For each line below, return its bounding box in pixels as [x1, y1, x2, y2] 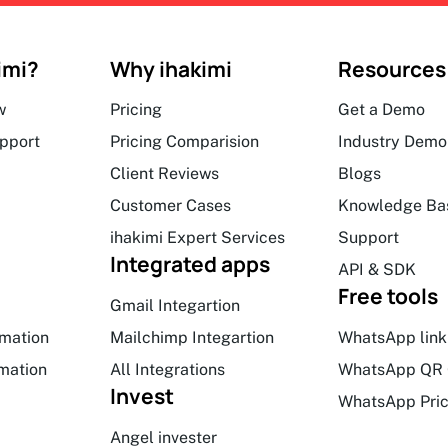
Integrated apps [109, 250, 270, 279]
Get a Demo [338, 100, 426, 120]
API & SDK [338, 260, 417, 280]
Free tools [338, 282, 439, 311]
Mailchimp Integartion [109, 328, 274, 347]
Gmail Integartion [109, 296, 240, 315]
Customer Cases [109, 196, 231, 216]
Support [338, 228, 400, 248]
